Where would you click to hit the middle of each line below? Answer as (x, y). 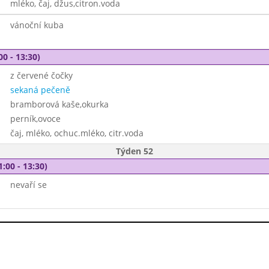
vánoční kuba (37, 25)
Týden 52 (134, 151)
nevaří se (28, 185)
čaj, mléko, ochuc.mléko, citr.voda (77, 133)
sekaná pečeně (40, 90)
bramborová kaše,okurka (59, 104)
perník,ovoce (35, 119)
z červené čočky (41, 75)
